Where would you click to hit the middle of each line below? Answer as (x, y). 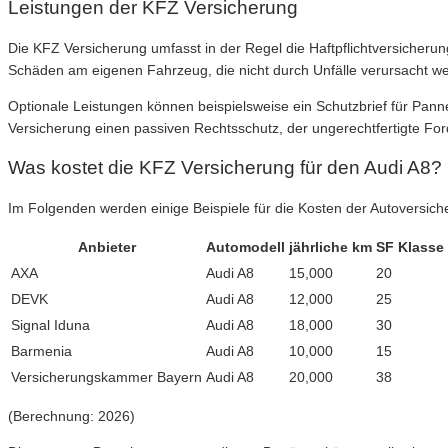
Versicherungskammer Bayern (106, 376)
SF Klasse (410, 246)
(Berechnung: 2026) (71, 415)
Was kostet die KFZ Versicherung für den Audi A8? (225, 168)
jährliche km (330, 246)
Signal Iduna (50, 324)
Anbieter (106, 246)
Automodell (245, 246)
